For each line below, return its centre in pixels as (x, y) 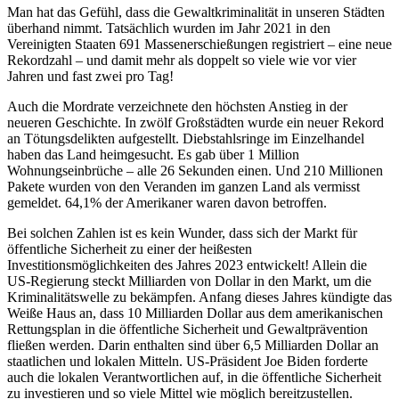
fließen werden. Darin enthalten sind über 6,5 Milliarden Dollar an (193, 345)
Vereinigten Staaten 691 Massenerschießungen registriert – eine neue (199, 44)
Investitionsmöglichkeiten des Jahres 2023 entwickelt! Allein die (187, 265)
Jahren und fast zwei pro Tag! (90, 76)
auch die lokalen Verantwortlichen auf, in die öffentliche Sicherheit (194, 377)
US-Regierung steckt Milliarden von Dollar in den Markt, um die (189, 281)
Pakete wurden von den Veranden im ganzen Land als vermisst (183, 186)
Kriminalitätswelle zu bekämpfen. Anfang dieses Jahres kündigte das (199, 297)
